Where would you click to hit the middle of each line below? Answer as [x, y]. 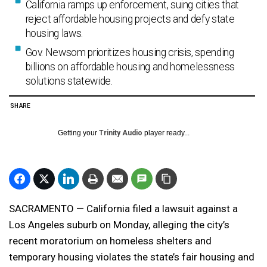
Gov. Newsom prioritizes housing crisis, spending [130, 53]
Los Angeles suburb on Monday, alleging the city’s [119, 225]
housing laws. [54, 34]
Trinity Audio [121, 133]
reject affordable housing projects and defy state [130, 19]
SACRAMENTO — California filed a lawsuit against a [123, 209]
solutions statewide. [69, 81]
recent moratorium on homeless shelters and [110, 241]
